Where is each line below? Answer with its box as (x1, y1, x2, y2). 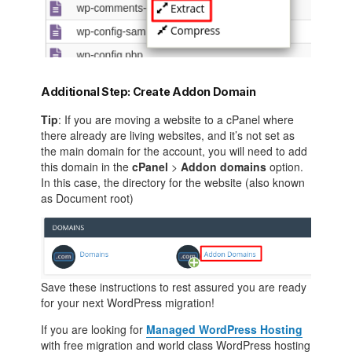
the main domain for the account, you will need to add (41, 143, 308, 159)
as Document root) (41, 190, 134, 206)
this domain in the (41, 159, 133, 174)
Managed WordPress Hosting (146, 321, 303, 338)
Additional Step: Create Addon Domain (41, 84, 256, 98)
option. (269, 159, 304, 174)
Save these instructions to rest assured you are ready (41, 279, 307, 295)
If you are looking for (41, 321, 147, 338)
